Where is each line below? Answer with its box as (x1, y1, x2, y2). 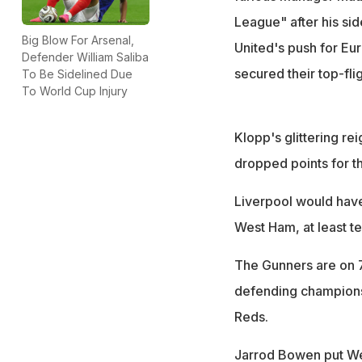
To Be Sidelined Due (22, 66, 133, 81)
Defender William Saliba (22, 49, 149, 64)
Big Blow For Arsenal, (22, 32, 134, 47)
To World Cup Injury (22, 83, 128, 98)
